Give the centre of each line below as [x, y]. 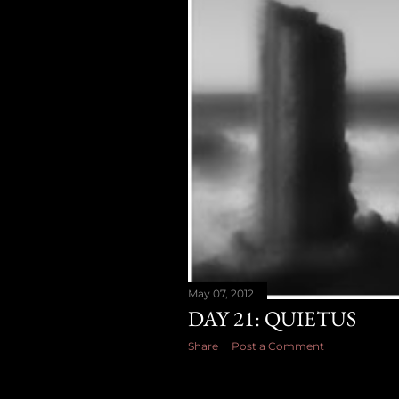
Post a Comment [278, 346]
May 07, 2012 [221, 293]
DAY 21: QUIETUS [272, 318]
